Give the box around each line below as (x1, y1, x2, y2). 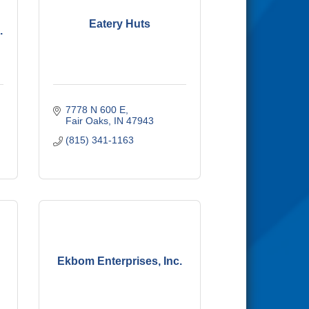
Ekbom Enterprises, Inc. (57, 255, 182, 267)
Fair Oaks (65, 115, 108, 126)
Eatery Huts (89, 17, 150, 30)
